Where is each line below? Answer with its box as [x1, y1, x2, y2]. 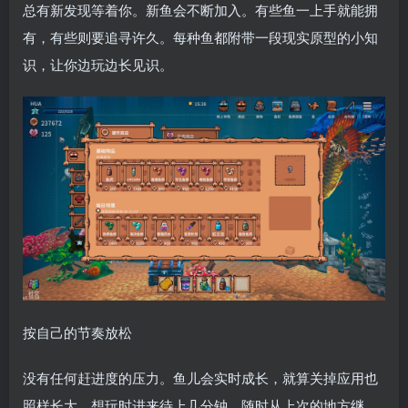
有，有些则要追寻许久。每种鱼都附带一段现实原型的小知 [23, 27, 378, 47]
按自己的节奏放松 [23, 322, 132, 342]
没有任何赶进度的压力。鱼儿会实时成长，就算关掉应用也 [23, 368, 378, 388]
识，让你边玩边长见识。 [23, 55, 173, 75]
